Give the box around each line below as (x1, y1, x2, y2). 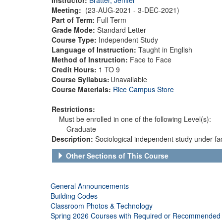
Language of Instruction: (52, 44, 136, 55)
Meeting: (52, 4, 83, 15)
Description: (52, 133, 95, 144)
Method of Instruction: (52, 54, 130, 64)
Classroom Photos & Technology (51, 200, 153, 211)
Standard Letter (97, 24, 146, 35)
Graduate (66, 123, 96, 134)
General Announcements (51, 180, 129, 191)
